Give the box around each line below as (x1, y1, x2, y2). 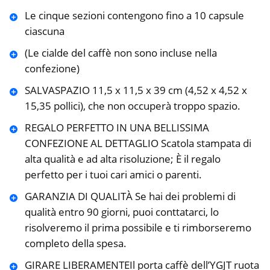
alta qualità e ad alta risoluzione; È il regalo (24, 151, 221, 166)
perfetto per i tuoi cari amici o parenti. (24, 167, 202, 181)
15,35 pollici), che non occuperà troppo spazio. (24, 98, 240, 113)
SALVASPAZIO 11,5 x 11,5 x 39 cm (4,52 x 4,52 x (24, 83, 247, 97)
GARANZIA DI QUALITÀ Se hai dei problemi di (24, 189, 236, 203)
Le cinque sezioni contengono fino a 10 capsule (24, 8, 244, 22)
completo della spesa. (24, 236, 127, 250)
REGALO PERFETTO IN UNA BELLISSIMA (24, 120, 209, 134)
